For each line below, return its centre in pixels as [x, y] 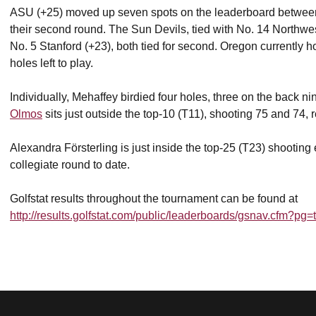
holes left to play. [51, 63]
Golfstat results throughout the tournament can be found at [154, 199]
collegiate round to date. [70, 165]
